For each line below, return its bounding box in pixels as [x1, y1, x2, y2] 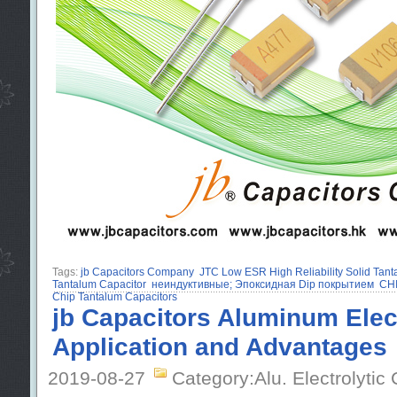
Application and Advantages [51, 332, 387, 361]
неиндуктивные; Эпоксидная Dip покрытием [151, 278, 374, 291]
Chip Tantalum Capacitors [51, 291, 177, 303]
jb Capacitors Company [80, 266, 194, 278]
